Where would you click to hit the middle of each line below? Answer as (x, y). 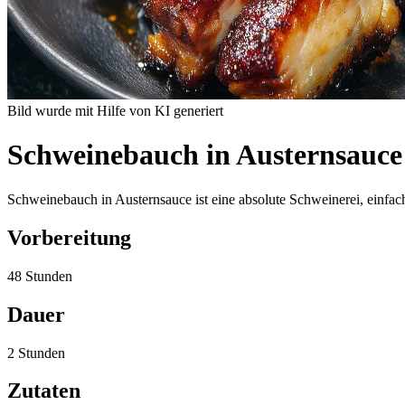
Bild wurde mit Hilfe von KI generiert (115, 111)
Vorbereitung (69, 237)
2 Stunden (36, 353)
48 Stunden (40, 276)
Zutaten (44, 391)
